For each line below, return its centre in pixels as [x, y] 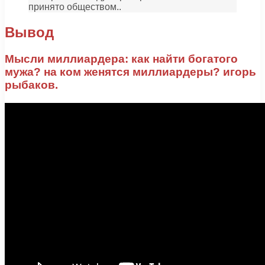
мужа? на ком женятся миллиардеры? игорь [130, 72]
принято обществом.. [75, 7]
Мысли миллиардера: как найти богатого [121, 59]
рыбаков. [31, 85]
